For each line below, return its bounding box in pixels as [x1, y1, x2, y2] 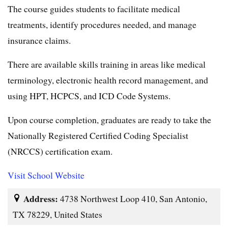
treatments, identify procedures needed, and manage [8, 18, 196, 31]
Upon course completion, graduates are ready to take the [8, 113, 211, 126]
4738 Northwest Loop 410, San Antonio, [60, 192, 207, 205]
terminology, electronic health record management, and [8, 73, 208, 86]
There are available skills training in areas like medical [8, 58, 206, 70]
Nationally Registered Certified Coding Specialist [8, 129, 188, 141]
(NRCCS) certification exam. [8, 145, 112, 157]
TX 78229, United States [13, 208, 102, 220]
